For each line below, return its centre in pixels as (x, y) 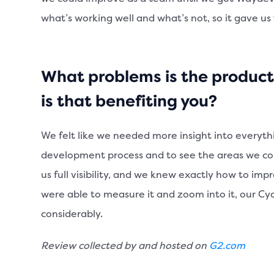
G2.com (228, 246)
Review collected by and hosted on (125, 246)
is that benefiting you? (129, 102)
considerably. (72, 214)
